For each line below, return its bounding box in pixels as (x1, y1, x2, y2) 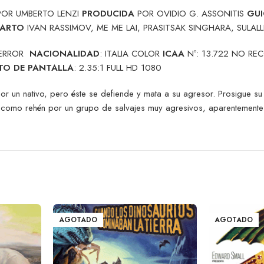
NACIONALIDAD (29, 47, 100, 60)
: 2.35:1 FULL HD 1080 (74, 61, 161, 74)
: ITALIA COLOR (100, 47, 163, 60)
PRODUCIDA (82, 6, 134, 20)
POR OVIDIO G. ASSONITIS (134, 6, 247, 20)
